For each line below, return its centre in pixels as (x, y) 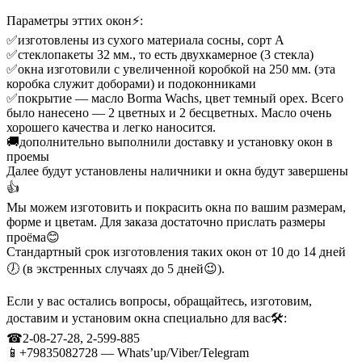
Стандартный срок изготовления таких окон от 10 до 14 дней (176, 252)
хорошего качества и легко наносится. (111, 128)
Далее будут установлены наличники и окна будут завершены (177, 171)
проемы (28, 157)
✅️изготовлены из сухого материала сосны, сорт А (145, 40)
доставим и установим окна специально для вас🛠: (147, 318)
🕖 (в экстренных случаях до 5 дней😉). (116, 269)
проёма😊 (33, 238)
